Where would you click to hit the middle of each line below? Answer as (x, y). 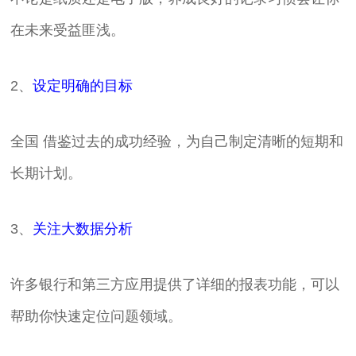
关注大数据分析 (83, 229)
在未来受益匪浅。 (68, 30)
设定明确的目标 (83, 86)
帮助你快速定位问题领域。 (97, 316)
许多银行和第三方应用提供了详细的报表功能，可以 (175, 284)
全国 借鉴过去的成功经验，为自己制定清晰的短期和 (177, 141)
